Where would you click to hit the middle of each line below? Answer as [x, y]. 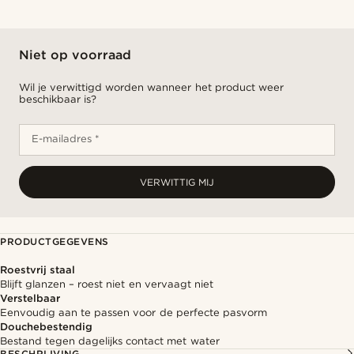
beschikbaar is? [58, 99]
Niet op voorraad [75, 55]
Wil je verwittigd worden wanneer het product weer [151, 87]
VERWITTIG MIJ [177, 182]
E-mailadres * [66, 139]
